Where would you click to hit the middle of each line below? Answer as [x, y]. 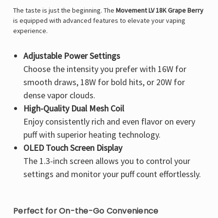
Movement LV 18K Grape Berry [160, 10]
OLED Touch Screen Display [73, 148]
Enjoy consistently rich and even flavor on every [109, 122]
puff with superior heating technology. [92, 135]
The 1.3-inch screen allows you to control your [107, 161]
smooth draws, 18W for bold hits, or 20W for [104, 82]
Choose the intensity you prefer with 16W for [105, 69]
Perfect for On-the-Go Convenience [86, 211]
